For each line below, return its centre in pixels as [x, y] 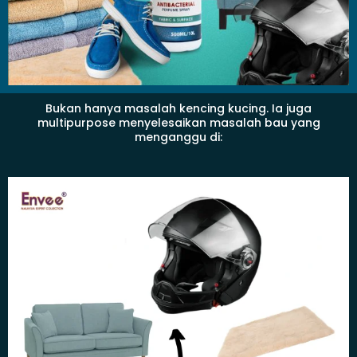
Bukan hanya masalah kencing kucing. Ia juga [178, 109]
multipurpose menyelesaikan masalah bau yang [178, 123]
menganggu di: [178, 137]
